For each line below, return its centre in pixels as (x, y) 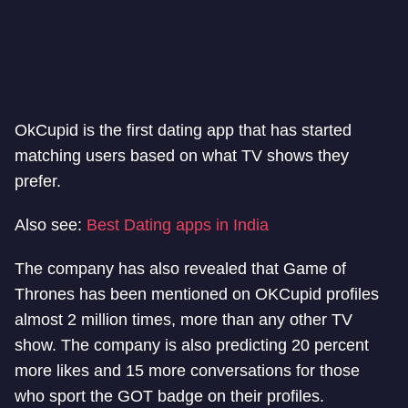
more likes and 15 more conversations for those (187, 370)
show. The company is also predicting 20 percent (192, 345)
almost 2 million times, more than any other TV (184, 319)
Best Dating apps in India (178, 224)
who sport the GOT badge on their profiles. (169, 396)
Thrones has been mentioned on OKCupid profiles (197, 294)
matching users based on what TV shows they (182, 155)
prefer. (38, 181)
